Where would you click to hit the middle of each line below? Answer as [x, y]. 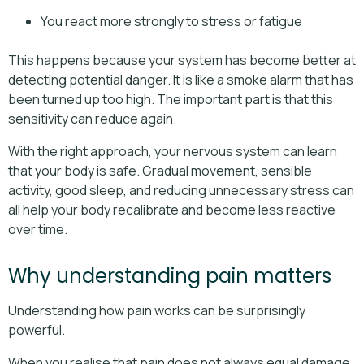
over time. [38, 229]
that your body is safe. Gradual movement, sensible [160, 170]
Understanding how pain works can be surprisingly [157, 310]
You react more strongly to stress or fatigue [171, 21]
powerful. [37, 329]
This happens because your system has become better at [182, 60]
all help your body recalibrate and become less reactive [172, 209]
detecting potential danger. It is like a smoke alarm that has [181, 79]
